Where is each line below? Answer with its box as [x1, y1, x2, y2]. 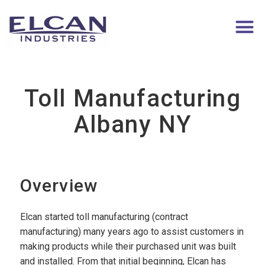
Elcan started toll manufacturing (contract [20, 211, 188, 222]
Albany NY [73, 111, 192, 138]
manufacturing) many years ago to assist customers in [20, 226, 244, 237]
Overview [20, 175, 98, 196]
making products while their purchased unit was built [20, 241, 236, 252]
